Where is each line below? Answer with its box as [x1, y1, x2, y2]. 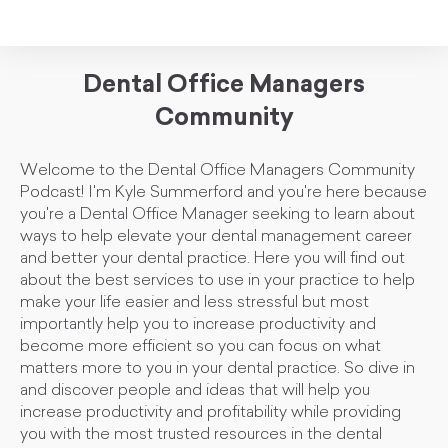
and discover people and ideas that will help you [20, 383, 370, 399]
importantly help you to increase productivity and [20, 317, 376, 333]
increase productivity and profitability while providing [20, 405, 401, 421]
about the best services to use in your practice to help [20, 273, 415, 289]
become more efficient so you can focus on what [20, 339, 381, 355]
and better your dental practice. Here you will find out [20, 251, 405, 267]
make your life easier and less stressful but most [20, 295, 369, 311]
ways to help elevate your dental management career [20, 229, 412, 245]
